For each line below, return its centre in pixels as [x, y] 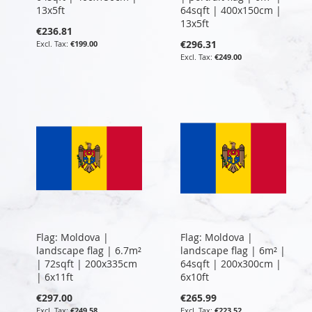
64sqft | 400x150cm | [231, 10]
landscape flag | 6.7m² [89, 250]
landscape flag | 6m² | [233, 250]
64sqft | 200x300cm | [231, 263]
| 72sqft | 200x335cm [87, 263]
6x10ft [194, 276]
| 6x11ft [55, 276]
